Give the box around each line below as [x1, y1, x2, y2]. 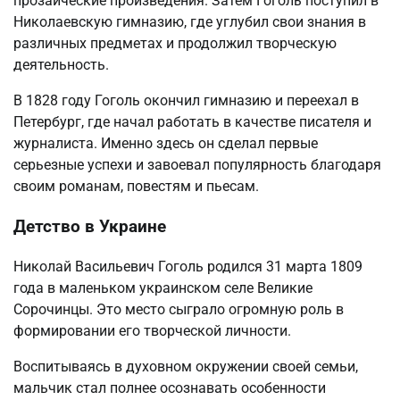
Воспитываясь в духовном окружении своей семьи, [13, 357, 358, 375]
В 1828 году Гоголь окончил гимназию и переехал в [13, 92, 359, 110]
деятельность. [13, 56, 109, 74]
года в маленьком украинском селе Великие [13, 279, 312, 296]
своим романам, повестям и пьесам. [13, 178, 259, 196]
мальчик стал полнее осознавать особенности [13, 379, 326, 396]
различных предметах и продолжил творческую [13, 35, 337, 53]
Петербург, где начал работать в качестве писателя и [13, 113, 371, 131]
